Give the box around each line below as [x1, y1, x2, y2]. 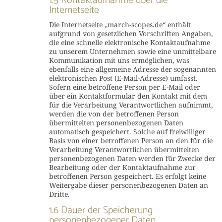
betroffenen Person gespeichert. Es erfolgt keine [49, 171, 206, 181]
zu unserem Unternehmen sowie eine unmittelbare [49, 47, 216, 56]
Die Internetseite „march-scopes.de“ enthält [49, 20, 191, 29]
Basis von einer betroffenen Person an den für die [49, 136, 213, 145]
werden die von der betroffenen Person [49, 109, 179, 118]
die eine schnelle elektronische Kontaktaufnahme [49, 38, 210, 47]
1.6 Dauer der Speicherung [49, 202, 153, 219]
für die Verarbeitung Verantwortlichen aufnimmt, [49, 100, 213, 110]
